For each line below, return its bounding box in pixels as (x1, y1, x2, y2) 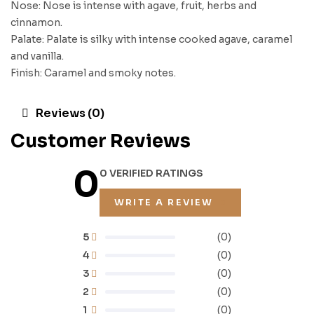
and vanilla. (11, 50, 64, 62)
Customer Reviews (11, 130, 191, 153)
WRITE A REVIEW (114, 196, 214, 209)
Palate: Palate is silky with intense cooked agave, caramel (11, 33, 292, 46)
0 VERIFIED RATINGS (100, 167, 204, 180)
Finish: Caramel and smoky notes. (11, 67, 176, 79)
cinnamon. (11, 16, 62, 29)
